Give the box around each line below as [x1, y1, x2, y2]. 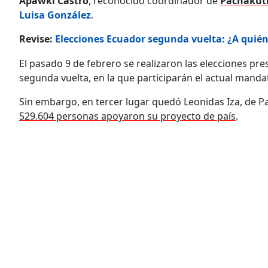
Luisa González [19, 8, 91, 22]
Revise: [19, 32, 55, 45]
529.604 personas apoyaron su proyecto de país [19, 109, 236, 123]
